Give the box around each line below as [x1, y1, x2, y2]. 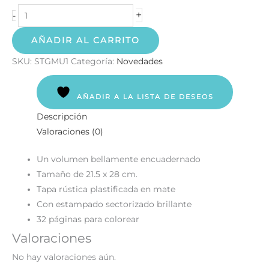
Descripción [37, 112, 88, 122]
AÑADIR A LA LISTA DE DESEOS [76, 92, 214, 101]
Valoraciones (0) [37, 127, 104, 137]
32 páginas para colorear [37, 214, 140, 224]
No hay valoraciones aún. [12, 252, 116, 262]
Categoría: [71, 56, 116, 67]
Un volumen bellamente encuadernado [37, 154, 201, 164]
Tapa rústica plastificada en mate [37, 184, 176, 194]
